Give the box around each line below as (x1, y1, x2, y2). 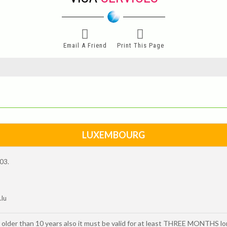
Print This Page (117, 41, 164, 49)
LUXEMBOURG (82, 129, 145, 140)
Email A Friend (63, 41, 107, 49)
